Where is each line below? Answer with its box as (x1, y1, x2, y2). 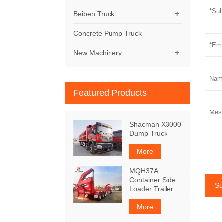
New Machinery (73, 48, 122, 56)
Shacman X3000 (129, 120, 182, 128)
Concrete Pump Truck (73, 29, 142, 37)
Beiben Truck (73, 9, 115, 18)
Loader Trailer (129, 184, 174, 193)
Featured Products (73, 87, 147, 98)
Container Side (129, 175, 176, 184)
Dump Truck (129, 129, 168, 137)
